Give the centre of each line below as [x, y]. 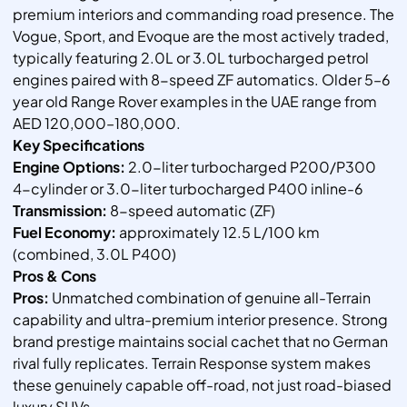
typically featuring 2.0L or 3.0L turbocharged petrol [191, 58]
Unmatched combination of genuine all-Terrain [210, 298]
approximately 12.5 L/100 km [218, 233]
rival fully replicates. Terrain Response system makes [192, 363]
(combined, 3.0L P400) [94, 254]
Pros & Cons [55, 276]
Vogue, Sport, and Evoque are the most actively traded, [201, 36]
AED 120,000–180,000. [97, 124]
